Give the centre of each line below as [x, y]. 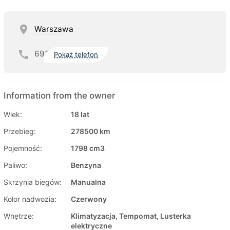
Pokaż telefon [76, 55]
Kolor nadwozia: [30, 199]
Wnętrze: [19, 216]
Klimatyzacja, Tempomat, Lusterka [131, 216]
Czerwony [89, 199]
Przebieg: [20, 131]
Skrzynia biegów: [33, 182]
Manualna [88, 182]
